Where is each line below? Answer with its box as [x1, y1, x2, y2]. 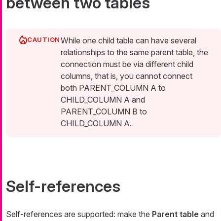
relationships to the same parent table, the [61, 47, 208, 57]
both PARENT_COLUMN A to [61, 82, 166, 93]
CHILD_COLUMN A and [61, 94, 145, 105]
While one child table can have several [61, 35, 196, 45]
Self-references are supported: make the [6, 209, 152, 219]
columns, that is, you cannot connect [61, 71, 192, 81]
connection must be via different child [61, 59, 193, 69]
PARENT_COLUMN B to [61, 106, 147, 116]
